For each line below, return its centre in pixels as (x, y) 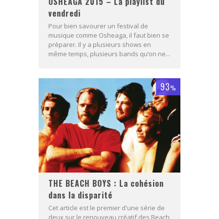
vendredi (65, 13)
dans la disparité (80, 195)
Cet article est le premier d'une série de (107, 208)
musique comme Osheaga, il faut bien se (109, 35)
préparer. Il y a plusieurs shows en (100, 44)
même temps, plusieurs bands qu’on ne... (109, 54)
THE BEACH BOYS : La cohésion (106, 184)
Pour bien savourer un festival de (98, 26)
